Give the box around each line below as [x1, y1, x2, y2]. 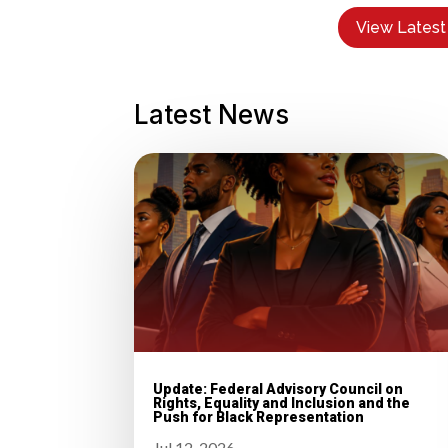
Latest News [134, 98, 290, 130]
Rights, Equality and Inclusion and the [153, 395, 411, 412]
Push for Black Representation [153, 409, 365, 426]
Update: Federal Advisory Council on [153, 381, 404, 398]
